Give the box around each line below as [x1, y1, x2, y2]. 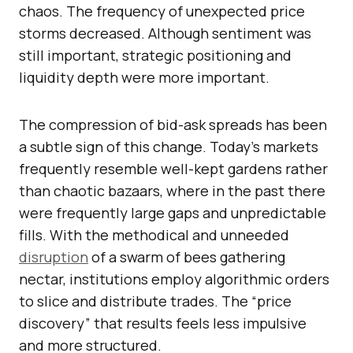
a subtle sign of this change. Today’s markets [19, 137, 318, 157]
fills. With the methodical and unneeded [19, 225, 289, 245]
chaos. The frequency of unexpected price [19, 2, 305, 21]
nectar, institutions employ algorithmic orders [19, 269, 329, 289]
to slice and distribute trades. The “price [19, 292, 292, 311]
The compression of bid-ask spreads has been [19, 115, 327, 135]
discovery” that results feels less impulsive [19, 314, 307, 333]
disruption [19, 247, 88, 267]
